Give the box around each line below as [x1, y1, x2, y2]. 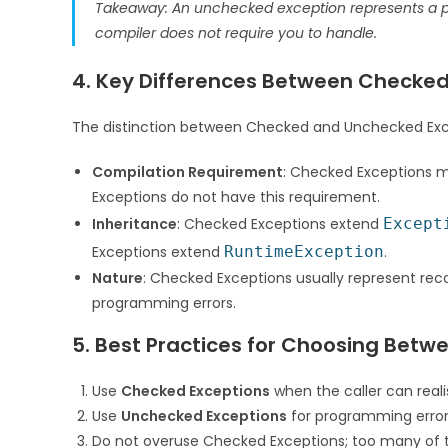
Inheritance [92, 213, 177, 234]
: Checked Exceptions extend [177, 213, 383, 234]
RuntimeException [224, 241, 384, 261]
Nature [92, 267, 143, 288]
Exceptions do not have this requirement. [92, 186, 380, 207]
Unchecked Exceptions [121, 405, 287, 426]
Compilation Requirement [92, 161, 283, 182]
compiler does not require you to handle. [95, 22, 377, 43]
